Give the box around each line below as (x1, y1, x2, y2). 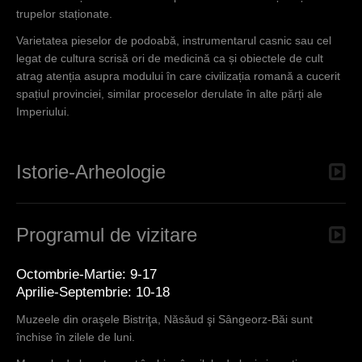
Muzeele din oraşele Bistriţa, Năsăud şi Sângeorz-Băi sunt (16, 313, 313, 326)
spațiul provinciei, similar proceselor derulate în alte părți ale (16, 87, 322, 101)
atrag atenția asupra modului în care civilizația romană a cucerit (16, 69, 340, 83)
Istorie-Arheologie (16, 161, 166, 183)
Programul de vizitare (16, 224, 197, 246)
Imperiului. (16, 105, 69, 119)
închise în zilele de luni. (16, 330, 135, 344)
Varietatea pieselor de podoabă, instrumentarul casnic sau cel (16, 34, 331, 48)
